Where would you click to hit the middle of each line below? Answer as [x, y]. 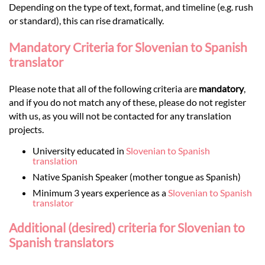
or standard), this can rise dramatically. [86, 21]
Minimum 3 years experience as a [100, 192]
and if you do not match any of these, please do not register [127, 102]
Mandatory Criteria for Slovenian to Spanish [128, 47]
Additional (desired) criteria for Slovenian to [127, 227]
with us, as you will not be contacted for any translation [120, 115]
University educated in [79, 150]
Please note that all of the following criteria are [104, 88]
